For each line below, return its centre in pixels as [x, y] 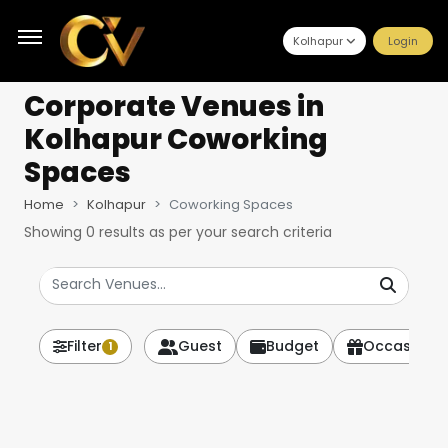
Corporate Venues [158, 106]
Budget [292, 346]
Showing [55, 232]
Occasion [398, 346]
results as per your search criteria [213, 232]
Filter [84, 346]
